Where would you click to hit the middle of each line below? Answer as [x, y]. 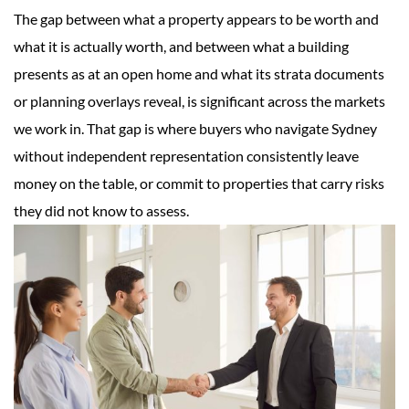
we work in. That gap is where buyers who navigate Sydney [195, 128]
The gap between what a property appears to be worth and [196, 18]
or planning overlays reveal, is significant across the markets [199, 100]
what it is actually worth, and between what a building [181, 46]
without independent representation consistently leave [186, 155]
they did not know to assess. [101, 210]
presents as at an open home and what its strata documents [199, 73]
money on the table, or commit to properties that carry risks [199, 183]
